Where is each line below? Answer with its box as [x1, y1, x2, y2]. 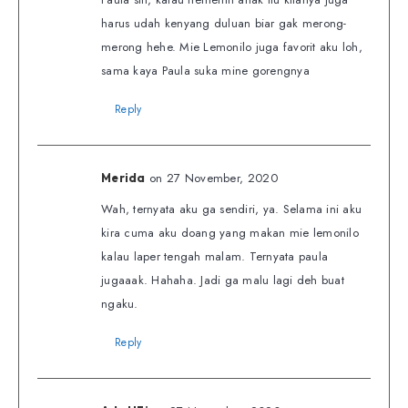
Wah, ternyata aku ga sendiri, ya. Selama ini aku [101, 200, 362, 219]
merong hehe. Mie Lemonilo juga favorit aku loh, [101, 38, 362, 56]
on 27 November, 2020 [148, 169, 278, 188]
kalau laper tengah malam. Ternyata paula [101, 248, 328, 266]
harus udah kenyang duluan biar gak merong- [101, 15, 347, 33]
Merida [101, 170, 146, 186]
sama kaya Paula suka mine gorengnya [101, 62, 310, 80]
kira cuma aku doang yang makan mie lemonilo [101, 224, 359, 242]
